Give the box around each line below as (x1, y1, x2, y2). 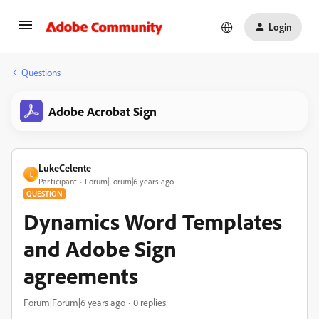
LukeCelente (38, 162, 91, 174)
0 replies (133, 296, 166, 308)
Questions (21, 66, 61, 78)
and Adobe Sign (23, 234, 177, 263)
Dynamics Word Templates (23, 207, 282, 236)
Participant (38, 176, 77, 187)
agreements (23, 261, 138, 290)
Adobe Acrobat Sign (48, 103, 157, 119)
